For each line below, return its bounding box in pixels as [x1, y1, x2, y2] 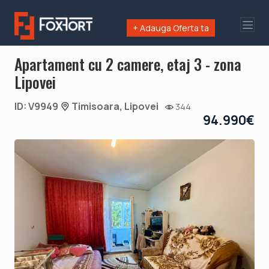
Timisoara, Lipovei [70, 99, 159, 113]
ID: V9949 [14, 99, 60, 113]
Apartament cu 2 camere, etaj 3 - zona [14, 52, 241, 75]
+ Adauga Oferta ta [133, 22, 210, 34]
